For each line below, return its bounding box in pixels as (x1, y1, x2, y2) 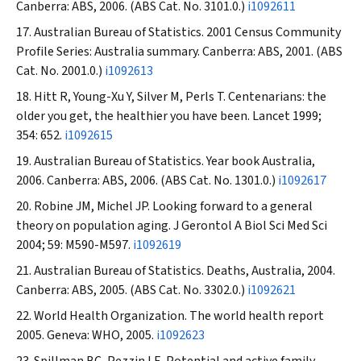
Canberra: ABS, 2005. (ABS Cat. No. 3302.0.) (16, 281, 247, 299)
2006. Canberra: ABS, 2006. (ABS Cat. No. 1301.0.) (16, 172, 278, 189)
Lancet (252, 107, 290, 125)
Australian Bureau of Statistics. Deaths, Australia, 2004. (34, 262, 335, 280)
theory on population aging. (16, 217, 173, 234)
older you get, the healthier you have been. (16, 107, 252, 125)
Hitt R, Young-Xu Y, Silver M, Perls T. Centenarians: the (34, 88, 326, 106)
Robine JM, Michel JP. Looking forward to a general (34, 197, 313, 215)
